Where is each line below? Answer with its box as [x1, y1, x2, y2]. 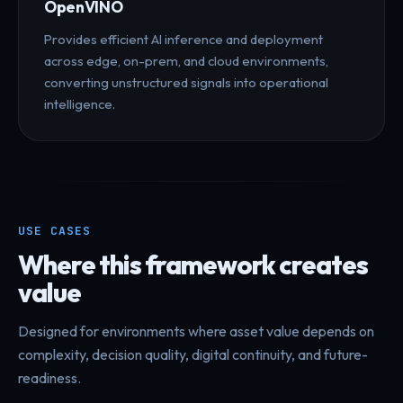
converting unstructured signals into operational [44, 73, 328, 91]
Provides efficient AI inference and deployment [44, 30, 323, 48]
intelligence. [44, 94, 115, 112]
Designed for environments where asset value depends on [18, 321, 374, 340]
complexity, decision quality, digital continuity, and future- [18, 345, 368, 363]
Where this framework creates [18, 247, 368, 281]
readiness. [18, 368, 81, 387]
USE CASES [18, 222, 92, 238]
